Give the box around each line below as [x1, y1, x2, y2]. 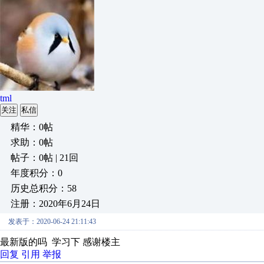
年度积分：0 [11, 168, 62, 178]
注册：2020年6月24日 [11, 199, 100, 209]
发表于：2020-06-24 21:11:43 [8, 217, 96, 226]
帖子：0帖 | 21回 [11, 153, 78, 163]
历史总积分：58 [11, 183, 77, 193]
